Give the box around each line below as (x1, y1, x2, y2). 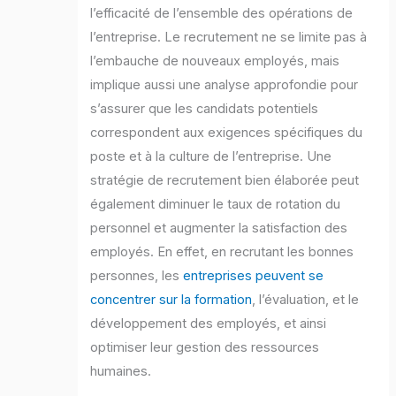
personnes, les (90, 268, 184, 285)
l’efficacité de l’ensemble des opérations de (90, 5, 354, 22)
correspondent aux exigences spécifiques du (90, 125, 363, 141)
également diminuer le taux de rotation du (90, 196, 341, 213)
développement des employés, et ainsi (90, 316, 327, 332)
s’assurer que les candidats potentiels (90, 101, 319, 118)
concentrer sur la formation (90, 292, 253, 308)
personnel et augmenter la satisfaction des (90, 220, 348, 237)
